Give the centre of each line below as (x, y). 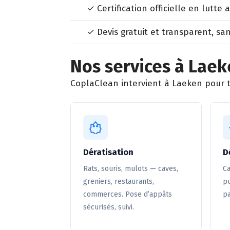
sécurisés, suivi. (109, 207)
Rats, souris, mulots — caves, (131, 169)
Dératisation (108, 152)
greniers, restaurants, (119, 181)
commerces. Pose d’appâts (128, 194)
